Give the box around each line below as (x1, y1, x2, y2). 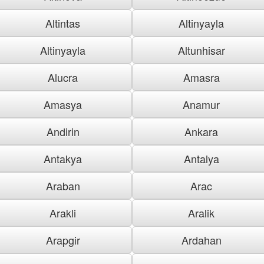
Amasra (183, 69, 220, 85)
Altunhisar (177, 42, 225, 58)
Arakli (49, 204, 76, 220)
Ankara (184, 123, 218, 139)
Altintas (45, 15, 80, 31)
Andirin (46, 123, 80, 139)
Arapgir (45, 232, 80, 247)
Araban (45, 177, 80, 193)
